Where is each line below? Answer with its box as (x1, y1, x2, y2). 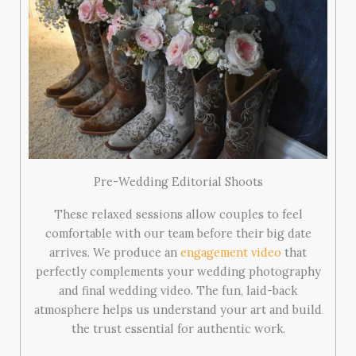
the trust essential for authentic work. (71, 320, 285, 336)
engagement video (180, 244, 281, 260)
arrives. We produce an (49, 244, 180, 260)
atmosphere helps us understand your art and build (34, 301, 322, 317)
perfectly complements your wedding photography (35, 263, 321, 279)
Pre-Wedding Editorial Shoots (93, 173, 263, 189)
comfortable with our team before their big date (44, 225, 311, 241)
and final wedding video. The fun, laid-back (59, 282, 297, 298)
